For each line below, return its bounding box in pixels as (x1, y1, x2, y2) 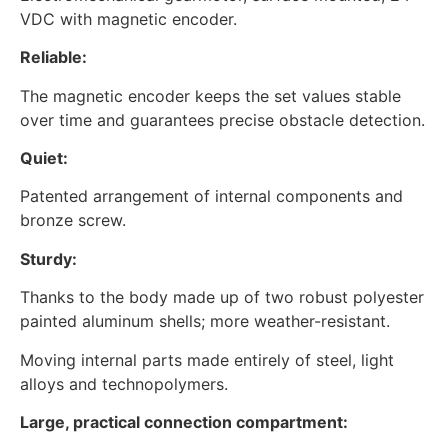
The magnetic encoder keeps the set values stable (20, 85, 401, 106)
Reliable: (20, 47, 87, 68)
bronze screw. (20, 210, 126, 231)
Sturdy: (20, 248, 77, 269)
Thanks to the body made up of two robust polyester (20, 287, 424, 308)
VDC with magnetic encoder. (20, 8, 237, 29)
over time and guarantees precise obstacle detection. (20, 109, 425, 130)
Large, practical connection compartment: (20, 412, 348, 433)
